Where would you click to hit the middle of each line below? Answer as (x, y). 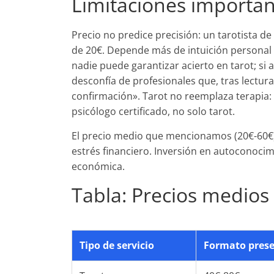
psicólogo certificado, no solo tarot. (153, 111)
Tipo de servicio (117, 245)
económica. (98, 166)
